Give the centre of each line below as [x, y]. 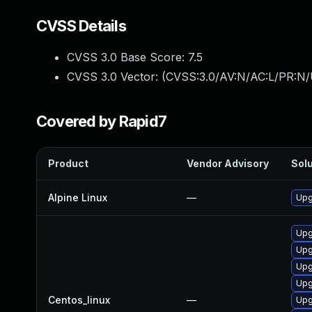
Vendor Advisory [228, 163]
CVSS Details [81, 26]
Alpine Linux [78, 197]
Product [68, 163]
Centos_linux [79, 300]
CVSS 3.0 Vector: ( [116, 77]
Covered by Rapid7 [102, 121]
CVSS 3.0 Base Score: [127, 57]
